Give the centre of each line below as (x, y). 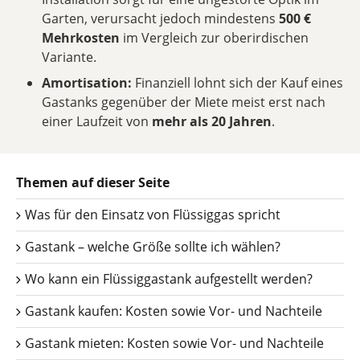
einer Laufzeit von (97, 121)
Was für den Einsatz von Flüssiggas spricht (151, 215)
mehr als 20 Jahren (212, 121)
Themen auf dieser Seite (93, 182)
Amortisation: (87, 83)
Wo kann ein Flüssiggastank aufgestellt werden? (167, 279)
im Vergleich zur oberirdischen (214, 38)
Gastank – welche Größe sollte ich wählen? (151, 247)
